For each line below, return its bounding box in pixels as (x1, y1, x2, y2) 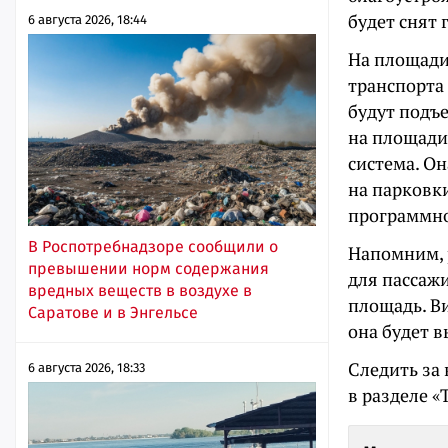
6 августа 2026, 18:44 (28, 11, 147, 27)
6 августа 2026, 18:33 (28, 359, 145, 375)
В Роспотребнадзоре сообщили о (28, 236, 278, 256)
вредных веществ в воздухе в (28, 280, 252, 300)
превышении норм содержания (28, 258, 269, 278)
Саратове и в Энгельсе (28, 302, 198, 322)
